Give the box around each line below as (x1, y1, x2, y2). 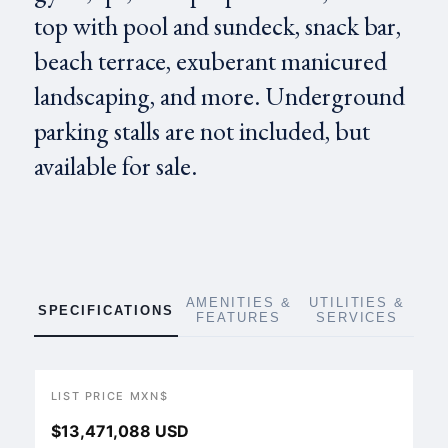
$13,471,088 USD (50, 421, 189, 441)
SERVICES (315, 310, 399, 325)
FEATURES (196, 310, 282, 325)
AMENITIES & (185, 295, 292, 310)
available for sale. (33, 149, 197, 183)
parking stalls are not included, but (33, 114, 370, 148)
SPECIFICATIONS (37, 302, 174, 318)
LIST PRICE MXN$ (50, 389, 169, 403)
